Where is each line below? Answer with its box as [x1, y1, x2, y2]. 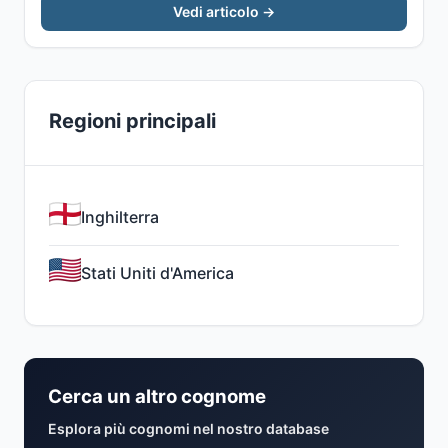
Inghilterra [81, 207, 159, 227]
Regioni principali [49, 109, 216, 133]
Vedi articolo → [173, 3, 275, 20]
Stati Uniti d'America [81, 263, 234, 283]
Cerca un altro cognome [48, 385, 266, 408]
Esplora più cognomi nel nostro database [48, 420, 329, 437]
